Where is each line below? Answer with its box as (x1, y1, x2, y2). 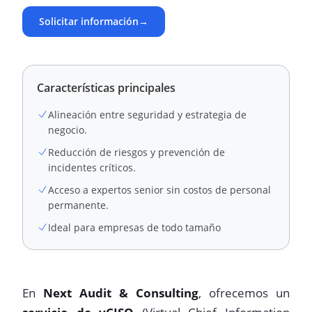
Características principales (37, 80, 175, 95)
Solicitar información (39, 15, 139, 28)
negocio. (48, 123, 87, 136)
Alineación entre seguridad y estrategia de (48, 108, 247, 121)
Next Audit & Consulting (43, 285, 198, 301)
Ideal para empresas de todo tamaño (48, 221, 221, 234)
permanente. (48, 198, 109, 212)
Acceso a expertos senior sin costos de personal (48, 183, 271, 196)
